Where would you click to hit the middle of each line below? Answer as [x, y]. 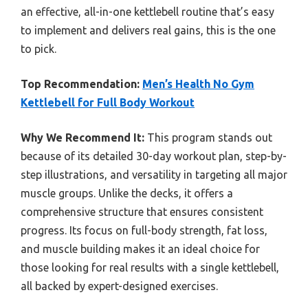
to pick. [38, 49]
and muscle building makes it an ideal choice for [140, 249]
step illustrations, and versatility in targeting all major [154, 175]
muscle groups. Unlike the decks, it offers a [127, 194]
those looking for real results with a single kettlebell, [150, 268]
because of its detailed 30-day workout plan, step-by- [154, 156]
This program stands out [208, 138]
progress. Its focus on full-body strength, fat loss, [144, 231]
